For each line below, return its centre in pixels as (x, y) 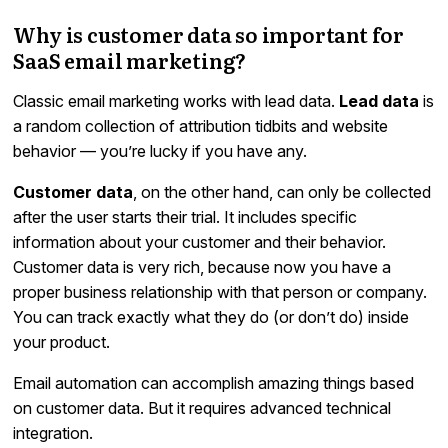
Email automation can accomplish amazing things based (214, 382)
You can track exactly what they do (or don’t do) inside (211, 316)
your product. (62, 341)
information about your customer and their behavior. (200, 241)
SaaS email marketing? (130, 59)
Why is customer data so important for (209, 33)
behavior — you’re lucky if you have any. (160, 150)
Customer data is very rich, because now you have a (202, 266)
